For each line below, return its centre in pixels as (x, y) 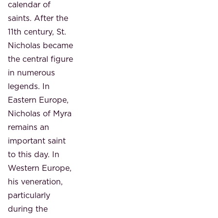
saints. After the (38, 18)
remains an (28, 127)
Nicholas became (40, 45)
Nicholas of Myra (40, 113)
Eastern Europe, (38, 100)
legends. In (29, 86)
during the (28, 209)
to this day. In (34, 154)
